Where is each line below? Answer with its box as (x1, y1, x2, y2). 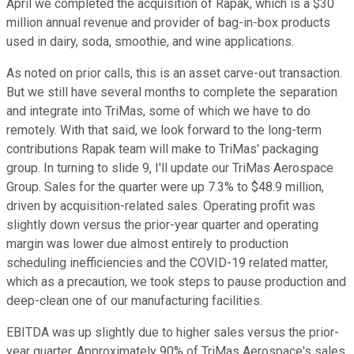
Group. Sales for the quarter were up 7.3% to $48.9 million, (6, 179, 324, 195)
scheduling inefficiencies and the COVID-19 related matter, (6, 255, 328, 271)
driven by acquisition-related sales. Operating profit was (6, 198, 315, 214)
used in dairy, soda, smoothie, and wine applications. (6, 34, 294, 50)
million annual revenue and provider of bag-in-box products (6, 15, 330, 31)
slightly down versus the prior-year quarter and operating (6, 217, 318, 233)
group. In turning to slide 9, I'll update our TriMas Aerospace (6, 160, 333, 176)
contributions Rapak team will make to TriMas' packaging (6, 141, 318, 157)
